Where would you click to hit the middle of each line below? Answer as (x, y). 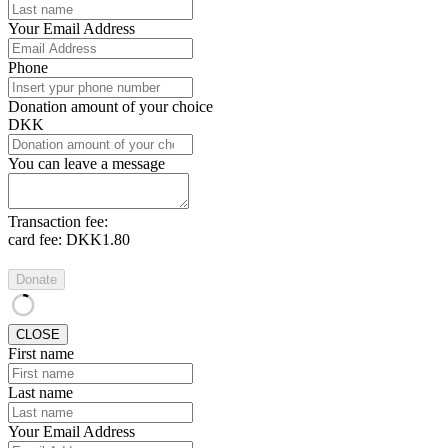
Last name (40, 392)
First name (41, 353)
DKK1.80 (98, 239)
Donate (36, 279)
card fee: (37, 239)
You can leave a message (86, 163)
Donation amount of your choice (110, 106)
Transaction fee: (58, 221)
